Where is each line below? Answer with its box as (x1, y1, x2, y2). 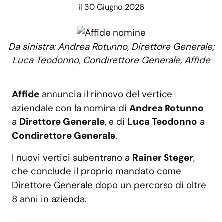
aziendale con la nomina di (12, 102, 129, 114)
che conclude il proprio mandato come (12, 165, 181, 178)
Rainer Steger (132, 151, 193, 164)
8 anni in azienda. (12, 193, 89, 206)
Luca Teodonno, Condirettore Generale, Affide (12, 54, 210, 67)
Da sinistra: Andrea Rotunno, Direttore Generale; (8, 40, 214, 53)
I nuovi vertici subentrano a (12, 151, 132, 164)
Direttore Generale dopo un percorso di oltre (12, 179, 206, 192)
